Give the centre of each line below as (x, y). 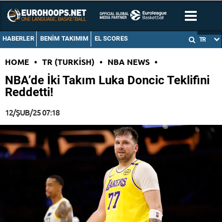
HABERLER (18, 39)
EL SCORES (111, 39)
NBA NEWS (129, 62)
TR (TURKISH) (68, 62)
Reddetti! (29, 92)
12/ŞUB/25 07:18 (32, 112)
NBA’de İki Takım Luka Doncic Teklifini (107, 81)
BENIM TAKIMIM (64, 39)
